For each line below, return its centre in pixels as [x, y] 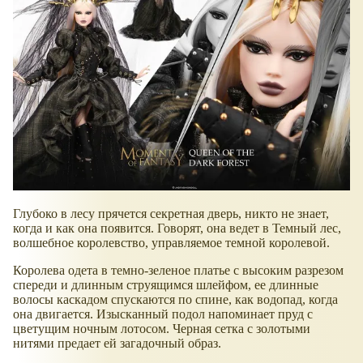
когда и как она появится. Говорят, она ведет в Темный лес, [177, 228]
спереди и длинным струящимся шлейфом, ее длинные [166, 285]
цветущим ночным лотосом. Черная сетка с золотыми [162, 329]
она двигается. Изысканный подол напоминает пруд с [163, 314]
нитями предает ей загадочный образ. [117, 344]
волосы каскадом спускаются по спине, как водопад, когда [175, 300]
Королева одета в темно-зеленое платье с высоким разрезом [178, 271]
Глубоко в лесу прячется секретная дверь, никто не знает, [171, 214]
